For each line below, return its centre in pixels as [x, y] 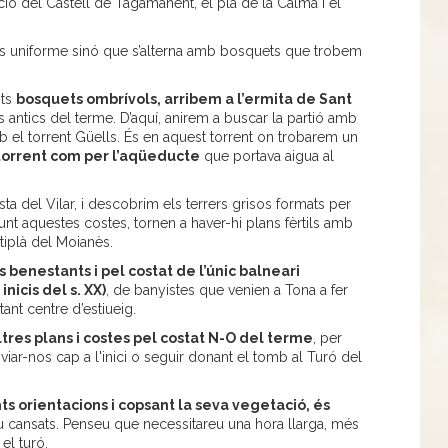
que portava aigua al [266, 156]
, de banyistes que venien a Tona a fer [226, 290]
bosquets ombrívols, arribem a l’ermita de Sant [183, 99]
